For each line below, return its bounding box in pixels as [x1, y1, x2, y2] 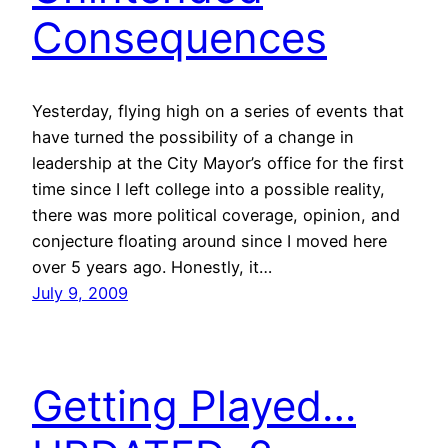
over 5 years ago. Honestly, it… [32, 257, 272, 278]
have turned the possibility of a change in [32, 127, 354, 148]
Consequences [32, 12, 327, 64]
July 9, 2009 [32, 283, 128, 304]
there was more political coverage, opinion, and [32, 205, 400, 226]
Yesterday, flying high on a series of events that [32, 101, 404, 122]
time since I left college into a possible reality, [32, 179, 385, 200]
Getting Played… [32, 380, 356, 432]
